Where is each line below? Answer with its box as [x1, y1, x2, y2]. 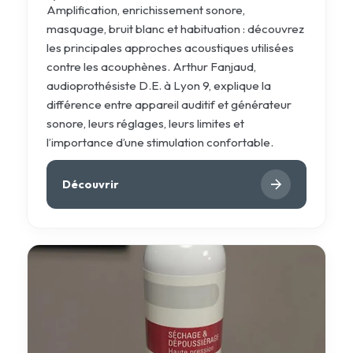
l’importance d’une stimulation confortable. [46, 134, 273, 150]
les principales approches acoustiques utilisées [46, 39, 294, 55]
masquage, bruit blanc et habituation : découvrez [46, 20, 304, 36]
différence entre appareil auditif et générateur [46, 96, 292, 112]
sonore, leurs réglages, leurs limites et [46, 115, 244, 131]
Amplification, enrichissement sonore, [46, 2, 245, 17]
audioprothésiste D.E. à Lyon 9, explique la [46, 77, 271, 93]
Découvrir [61, 176, 119, 191]
